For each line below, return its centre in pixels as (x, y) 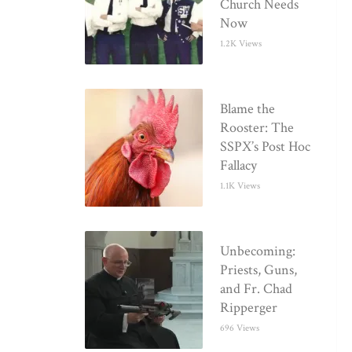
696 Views (240, 328)
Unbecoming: (258, 251)
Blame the (248, 109)
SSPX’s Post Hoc (266, 147)
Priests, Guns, (259, 270)
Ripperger (249, 308)
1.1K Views (240, 186)
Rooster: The (257, 128)
